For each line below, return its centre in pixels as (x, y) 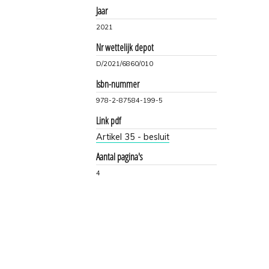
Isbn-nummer (118, 84)
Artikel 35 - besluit (133, 137)
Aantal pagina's (119, 156)
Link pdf (109, 120)
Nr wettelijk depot (125, 47)
